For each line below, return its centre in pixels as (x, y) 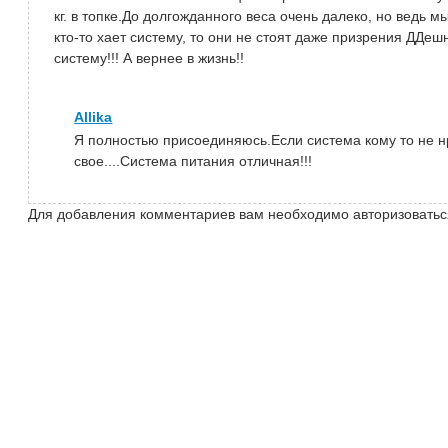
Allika (93, 116)
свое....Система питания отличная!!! (193, 160)
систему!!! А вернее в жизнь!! (149, 57)
